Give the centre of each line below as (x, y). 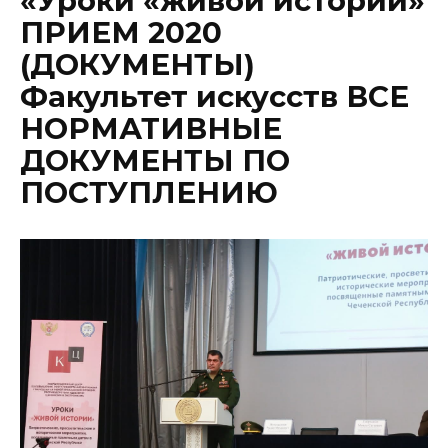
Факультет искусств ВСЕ (214, 97)
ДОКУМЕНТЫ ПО (155, 161)
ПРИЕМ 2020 (121, 33)
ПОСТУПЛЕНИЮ (149, 193)
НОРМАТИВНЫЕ (151, 129)
